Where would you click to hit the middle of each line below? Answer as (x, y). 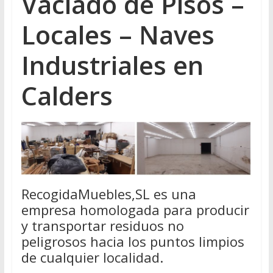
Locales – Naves (118, 34)
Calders (67, 95)
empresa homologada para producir (135, 209)
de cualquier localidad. (92, 257)
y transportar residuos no (102, 225)
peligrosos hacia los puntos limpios (133, 241)
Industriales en (112, 65)
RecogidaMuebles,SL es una (108, 193)
